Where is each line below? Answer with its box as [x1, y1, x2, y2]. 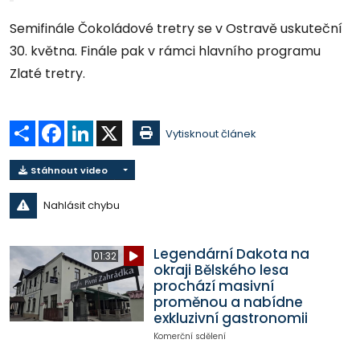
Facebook [64, 119, 117, 135]
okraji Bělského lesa [153, 260, 288, 280]
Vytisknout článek [166, 126, 256, 142]
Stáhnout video [28, 163, 108, 177]
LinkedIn [93, 119, 135, 135]
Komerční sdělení [153, 330, 226, 343]
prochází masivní [153, 276, 274, 297]
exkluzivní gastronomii [153, 309, 308, 329]
